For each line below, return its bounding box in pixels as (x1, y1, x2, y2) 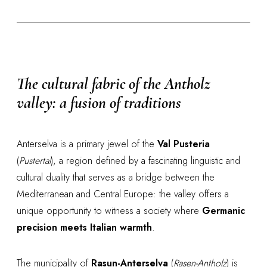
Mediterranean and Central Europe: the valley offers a (17, 187, 229, 201)
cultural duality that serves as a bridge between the (17, 170, 215, 184)
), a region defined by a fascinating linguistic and (51, 153, 240, 167)
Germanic (202, 203, 245, 218)
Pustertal (19, 153, 51, 167)
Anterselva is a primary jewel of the (17, 136, 157, 151)
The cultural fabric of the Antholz (17, 74, 210, 94)
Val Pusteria (157, 136, 210, 151)
